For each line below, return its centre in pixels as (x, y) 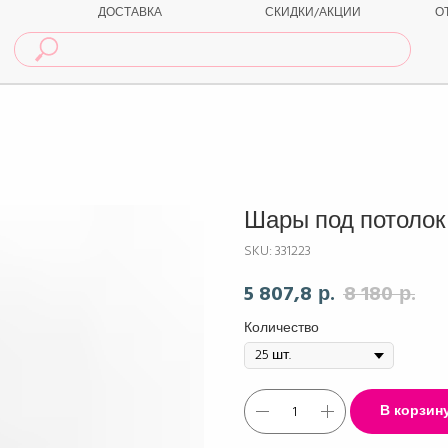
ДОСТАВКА (130, 12)
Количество (281, 328)
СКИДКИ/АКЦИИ (313, 12)
